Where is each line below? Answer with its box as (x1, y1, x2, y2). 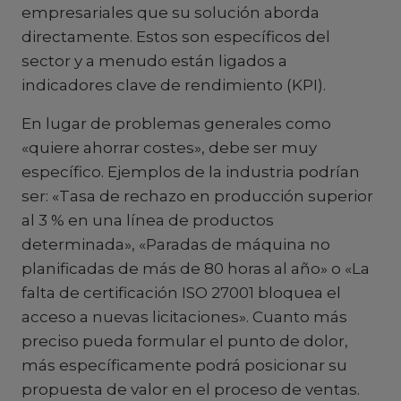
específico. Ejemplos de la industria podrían (21, 163, 360, 181)
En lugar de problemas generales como (21, 115, 331, 132)
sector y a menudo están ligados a (21, 52, 287, 70)
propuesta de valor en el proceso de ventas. (21, 380, 360, 398)
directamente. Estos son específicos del (21, 28, 330, 46)
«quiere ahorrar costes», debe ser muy (21, 139, 317, 157)
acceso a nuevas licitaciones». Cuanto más (21, 308, 347, 326)
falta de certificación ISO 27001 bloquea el (21, 284, 341, 302)
